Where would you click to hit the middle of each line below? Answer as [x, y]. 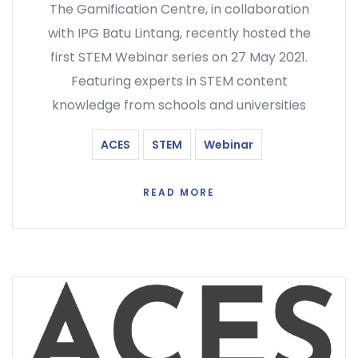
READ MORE [179, 193]
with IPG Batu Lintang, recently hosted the [179, 34]
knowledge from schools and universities [179, 105]
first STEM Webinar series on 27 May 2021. [179, 58]
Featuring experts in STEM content [179, 82]
